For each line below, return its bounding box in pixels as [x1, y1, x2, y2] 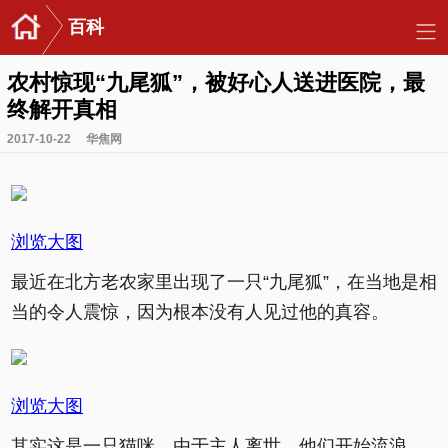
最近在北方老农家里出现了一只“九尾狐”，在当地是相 [11, 272, 437, 292]
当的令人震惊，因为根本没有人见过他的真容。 [11, 302, 389, 322]
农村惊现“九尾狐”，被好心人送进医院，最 [7, 70, 425, 95]
